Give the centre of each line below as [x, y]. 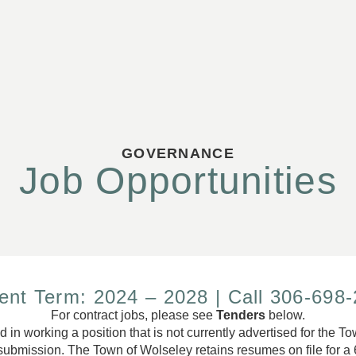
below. [285, 315]
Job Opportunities [178, 180]
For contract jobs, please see [133, 315]
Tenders [241, 315]
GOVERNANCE [178, 153]
